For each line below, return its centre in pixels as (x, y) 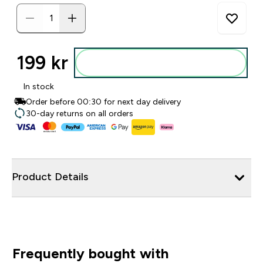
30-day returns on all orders (80, 113)
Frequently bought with (90, 253)
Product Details (50, 176)
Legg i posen (168, 63)
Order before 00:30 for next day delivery (103, 102)
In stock (39, 86)
